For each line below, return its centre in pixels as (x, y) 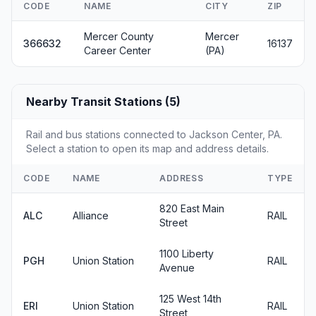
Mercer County (119, 36)
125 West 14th (190, 299)
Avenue (177, 268)
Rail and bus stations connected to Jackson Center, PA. (154, 134)
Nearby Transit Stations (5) (103, 102)
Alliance (91, 215)
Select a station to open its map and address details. (147, 148)
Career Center (117, 50)
